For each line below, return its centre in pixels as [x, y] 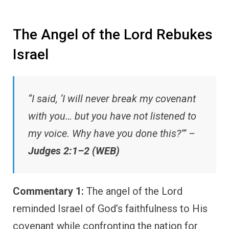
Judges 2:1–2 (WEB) [74, 151]
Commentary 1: [48, 191]
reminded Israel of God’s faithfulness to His [110, 208]
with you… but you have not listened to [112, 116]
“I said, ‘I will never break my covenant [112, 98]
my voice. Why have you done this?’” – [112, 133]
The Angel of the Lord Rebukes [113, 35]
